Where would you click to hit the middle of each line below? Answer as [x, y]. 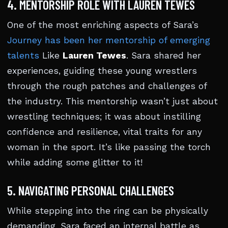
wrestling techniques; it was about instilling [104, 117]
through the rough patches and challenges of [107, 86]
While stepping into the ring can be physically [108, 211]
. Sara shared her [164, 55]
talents [23, 55]
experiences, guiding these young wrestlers [102, 71]
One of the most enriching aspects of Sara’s [103, 25]
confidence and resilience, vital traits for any [105, 132]
